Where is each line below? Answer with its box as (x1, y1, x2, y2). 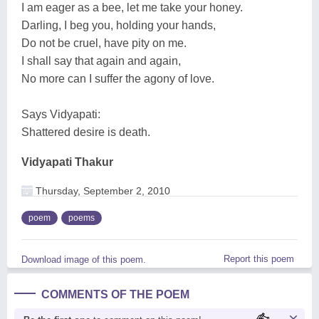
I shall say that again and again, (21, 54, 181, 67)
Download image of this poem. (21, 253, 146, 265)
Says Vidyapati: (21, 108, 100, 120)
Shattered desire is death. (21, 125, 150, 138)
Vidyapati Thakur (21, 155, 113, 168)
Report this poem (224, 253, 294, 264)
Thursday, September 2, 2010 (33, 184, 170, 197)
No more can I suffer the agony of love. (21, 72, 214, 85)
